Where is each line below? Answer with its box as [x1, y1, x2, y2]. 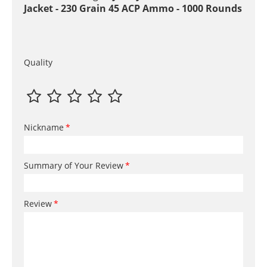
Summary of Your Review [24, 160, 123, 172]
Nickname [24, 122, 64, 133]
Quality [24, 57, 52, 69]
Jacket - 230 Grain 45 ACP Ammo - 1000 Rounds [24, 2, 242, 15]
